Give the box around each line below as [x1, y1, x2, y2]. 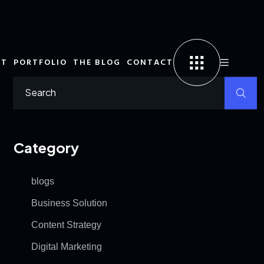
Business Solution [31, 198, 107, 208]
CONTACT [127, 57, 173, 68]
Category [14, 138, 79, 156]
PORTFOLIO [14, 57, 67, 68]
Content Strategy [31, 220, 101, 230]
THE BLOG [73, 57, 121, 68]
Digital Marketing [31, 242, 102, 252]
